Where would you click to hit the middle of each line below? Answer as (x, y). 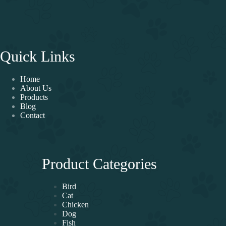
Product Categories (100, 163)
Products (34, 97)
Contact (33, 115)
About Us (36, 88)
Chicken (76, 204)
